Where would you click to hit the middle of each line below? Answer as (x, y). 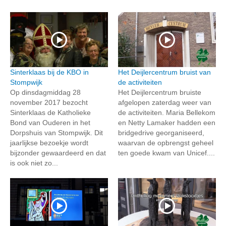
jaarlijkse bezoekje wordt (49, 143)
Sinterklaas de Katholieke (50, 113)
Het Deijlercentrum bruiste (160, 93)
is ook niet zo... (34, 163)
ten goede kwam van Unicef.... (166, 153)
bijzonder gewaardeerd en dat (58, 153)
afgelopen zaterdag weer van (165, 103)
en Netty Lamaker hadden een (167, 123)
